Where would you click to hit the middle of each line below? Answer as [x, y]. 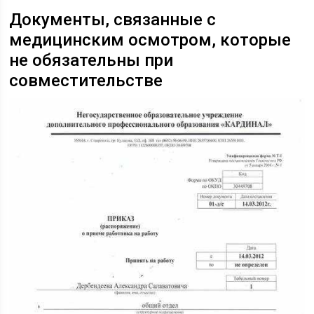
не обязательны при [91, 60]
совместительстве [86, 80]
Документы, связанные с [113, 19]
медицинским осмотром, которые [150, 40]
